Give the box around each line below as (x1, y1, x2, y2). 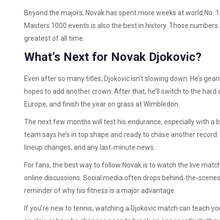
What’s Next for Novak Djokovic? (24, 50, 201, 64)
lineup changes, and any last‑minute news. (24, 143, 155, 151)
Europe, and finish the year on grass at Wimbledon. (24, 100, 180, 108)
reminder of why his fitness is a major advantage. (24, 187, 176, 194)
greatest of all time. (24, 34, 84, 42)
